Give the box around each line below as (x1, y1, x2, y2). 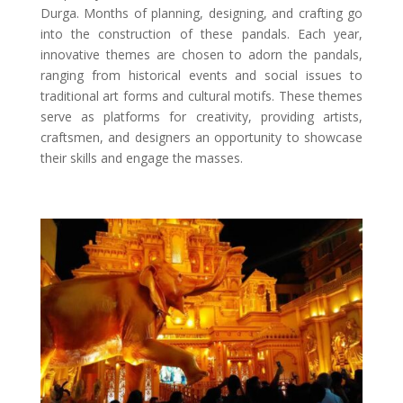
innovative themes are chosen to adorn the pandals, (40, 46, 363, 64)
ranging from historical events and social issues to (40, 67, 363, 85)
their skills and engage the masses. (40, 149, 243, 167)
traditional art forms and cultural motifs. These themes (40, 87, 363, 105)
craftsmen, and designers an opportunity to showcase (40, 129, 363, 147)
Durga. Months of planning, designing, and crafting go (40, 4, 363, 22)
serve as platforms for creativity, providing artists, (40, 108, 363, 126)
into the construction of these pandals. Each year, (40, 25, 363, 43)
